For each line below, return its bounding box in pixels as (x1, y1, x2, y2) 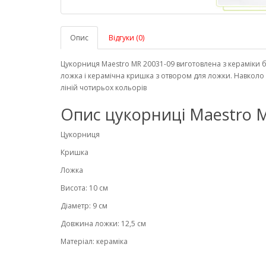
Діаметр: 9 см (61, 201, 107, 211)
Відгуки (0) (109, 33, 144, 43)
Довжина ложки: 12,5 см (61, 218, 146, 229)
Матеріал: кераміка (61, 236, 128, 246)
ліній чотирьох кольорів (61, 83, 147, 93)
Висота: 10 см (61, 183, 108, 193)
